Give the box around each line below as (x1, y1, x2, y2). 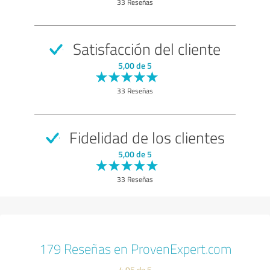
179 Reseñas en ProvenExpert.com (39, 239, 231, 257)
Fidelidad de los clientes (65, 126, 225, 148)
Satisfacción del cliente (69, 37, 221, 60)
